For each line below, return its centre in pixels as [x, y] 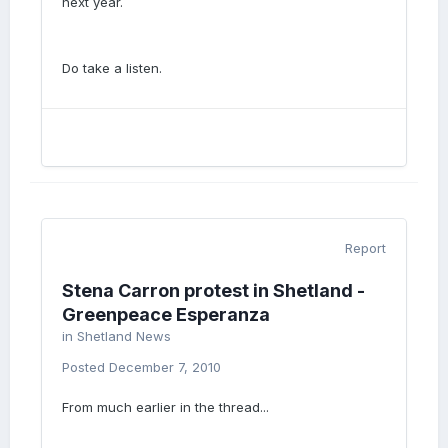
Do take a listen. [112, 68]
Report [365, 248]
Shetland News [124, 336]
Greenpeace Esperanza [166, 314]
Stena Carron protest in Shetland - [213, 290]
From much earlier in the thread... [165, 407]
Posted [85, 367]
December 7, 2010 [165, 367]
